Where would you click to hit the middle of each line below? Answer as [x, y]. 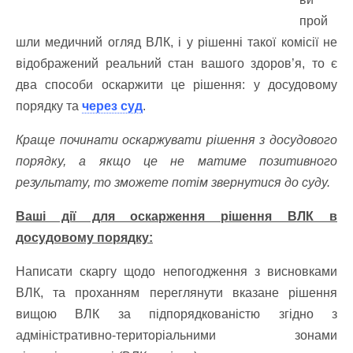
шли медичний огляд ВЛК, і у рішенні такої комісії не [176, 42]
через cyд [112, 106]
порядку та [49, 106]
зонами [316, 335]
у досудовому [295, 85]
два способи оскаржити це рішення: [135, 85]
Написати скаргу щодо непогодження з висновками [176, 271]
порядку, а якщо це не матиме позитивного [176, 161]
